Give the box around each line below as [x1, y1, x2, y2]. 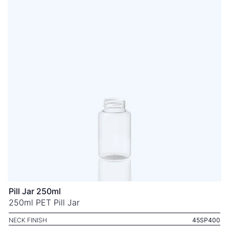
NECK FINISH [9, 216, 47, 224]
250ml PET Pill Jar [9, 197, 80, 208]
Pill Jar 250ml [9, 186, 61, 196]
